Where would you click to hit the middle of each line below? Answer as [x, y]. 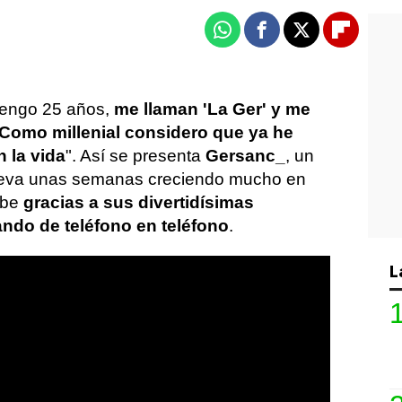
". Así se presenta [135, 156]
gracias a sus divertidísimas [136, 202]
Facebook [296, 37]
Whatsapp [258, 37]
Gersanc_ [245, 156]
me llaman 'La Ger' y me [210, 109]
